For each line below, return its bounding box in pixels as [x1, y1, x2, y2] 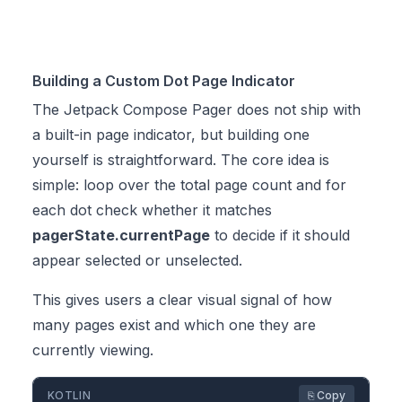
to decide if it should [210, 226, 350, 244]
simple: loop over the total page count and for [32, 176, 346, 194]
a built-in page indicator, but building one [32, 126, 310, 144]
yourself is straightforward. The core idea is [32, 151, 329, 169]
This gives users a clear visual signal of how [32, 291, 332, 309]
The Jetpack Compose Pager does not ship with [32, 100, 361, 118]
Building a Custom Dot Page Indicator [32, 72, 295, 90]
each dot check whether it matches [32, 201, 272, 219]
